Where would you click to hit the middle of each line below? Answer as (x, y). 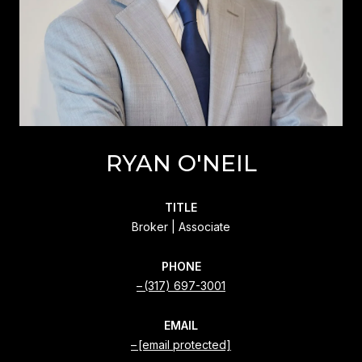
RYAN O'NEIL (181, 163)
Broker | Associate (181, 226)
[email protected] (185, 344)
